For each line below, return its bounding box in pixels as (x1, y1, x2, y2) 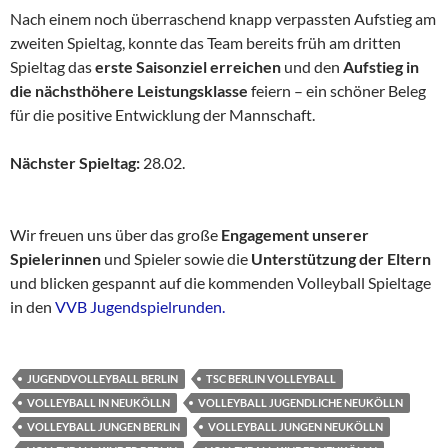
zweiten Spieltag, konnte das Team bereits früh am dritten (10, 32, 401, 52)
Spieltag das (10, 56, 95, 76)
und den (281, 56, 343, 76)
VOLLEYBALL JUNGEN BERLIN (27, 419, 180, 433)
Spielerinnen (10, 248, 101, 268)
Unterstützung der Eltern (251, 248, 431, 268)
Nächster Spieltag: (10, 152, 140, 172)
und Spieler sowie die (101, 248, 251, 268)
